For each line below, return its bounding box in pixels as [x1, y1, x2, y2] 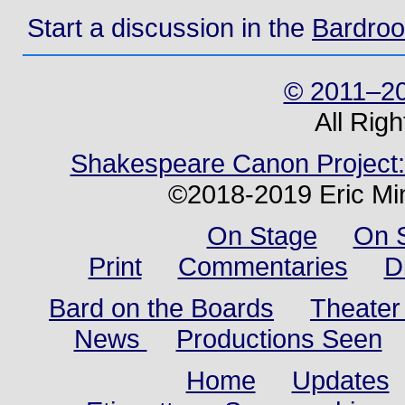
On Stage [206, 220, 317, 250]
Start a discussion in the [27, 12, 312, 42]
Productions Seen [175, 323, 382, 353]
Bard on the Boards [49, 292, 274, 323]
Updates [291, 364, 390, 395]
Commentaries [177, 250, 348, 281]
